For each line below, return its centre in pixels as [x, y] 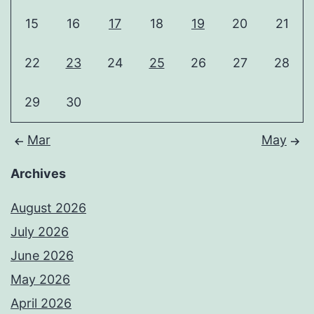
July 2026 [40, 232]
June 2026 [42, 256]
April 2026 [41, 303]
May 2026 [40, 280]
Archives [38, 174]
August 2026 [48, 208]
